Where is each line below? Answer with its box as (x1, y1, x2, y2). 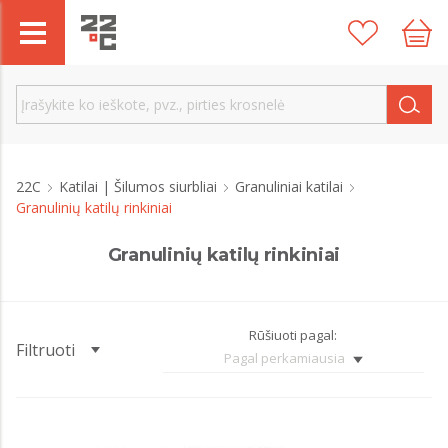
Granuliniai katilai (235, 177, 347, 196)
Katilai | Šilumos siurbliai (59, 177, 221, 196)
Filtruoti (16, 338, 75, 361)
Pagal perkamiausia (223, 349, 345, 367)
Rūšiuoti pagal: (249, 326, 338, 344)
